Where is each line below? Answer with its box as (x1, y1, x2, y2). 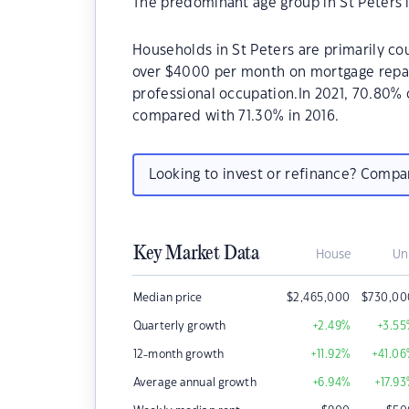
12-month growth (133, 349, 224, 360)
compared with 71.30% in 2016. (132, 110, 340, 123)
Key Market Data (133, 243, 259, 265)
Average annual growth (133, 377, 257, 388)
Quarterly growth (133, 320, 226, 331)
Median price (133, 292, 203, 303)
